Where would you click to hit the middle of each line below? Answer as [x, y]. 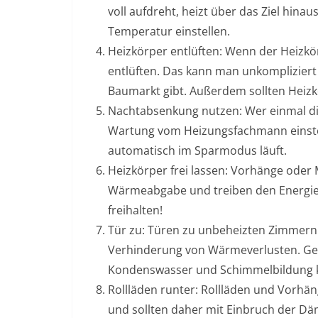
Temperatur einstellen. [169, 32]
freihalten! [135, 210]
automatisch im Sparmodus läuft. [197, 151]
